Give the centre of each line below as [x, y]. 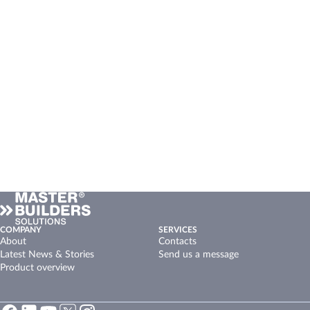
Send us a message [199, 255]
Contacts [177, 241]
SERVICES [178, 230]
